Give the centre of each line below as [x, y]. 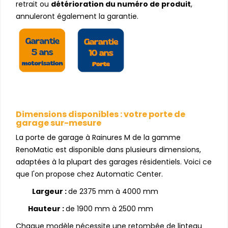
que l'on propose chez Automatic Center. [89, 174]
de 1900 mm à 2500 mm [109, 208]
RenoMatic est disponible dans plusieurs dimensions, [108, 149]
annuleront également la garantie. [77, 16]
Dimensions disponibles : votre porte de [101, 114]
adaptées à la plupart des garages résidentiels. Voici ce [114, 162]
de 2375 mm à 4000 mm [113, 191]
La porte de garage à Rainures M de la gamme [98, 137]
